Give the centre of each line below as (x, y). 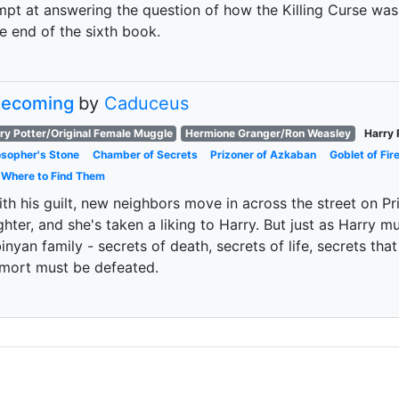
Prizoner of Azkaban (264, 155)
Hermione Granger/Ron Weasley (269, 133)
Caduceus (147, 103)
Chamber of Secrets (145, 155)
